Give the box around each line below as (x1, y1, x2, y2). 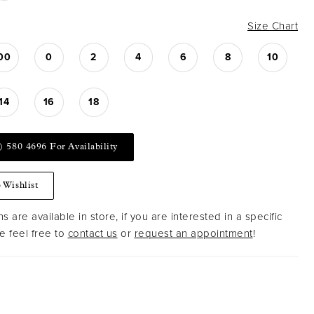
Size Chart (247, 20, 298, 33)
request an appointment (134, 227, 253, 240)
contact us (67, 227, 118, 240)
